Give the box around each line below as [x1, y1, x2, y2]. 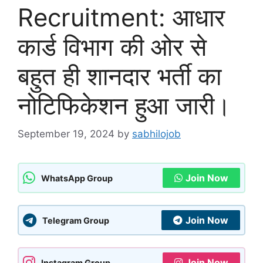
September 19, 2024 [18, 128, 114, 140]
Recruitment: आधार [18, 2, 225, 32]
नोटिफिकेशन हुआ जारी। [18, 90, 231, 120]
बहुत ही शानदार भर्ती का [18, 60, 221, 91]
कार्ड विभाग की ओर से [18, 31, 207, 62]
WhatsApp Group [41, 173, 113, 183]
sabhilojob [132, 128, 181, 140]
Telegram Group [42, 215, 109, 225]
